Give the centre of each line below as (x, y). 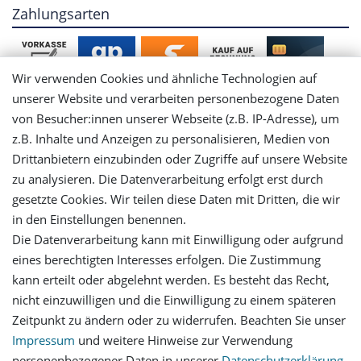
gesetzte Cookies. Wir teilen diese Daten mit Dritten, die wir (176, 199)
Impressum (44, 340)
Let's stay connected (180, 304)
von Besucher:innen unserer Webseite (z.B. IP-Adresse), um (176, 119)
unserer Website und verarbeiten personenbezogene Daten (176, 99)
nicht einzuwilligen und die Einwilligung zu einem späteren (174, 300)
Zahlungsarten (61, 14)
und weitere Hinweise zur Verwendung (184, 340)
